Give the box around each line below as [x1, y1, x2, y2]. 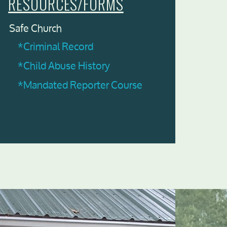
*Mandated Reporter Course [18, 74, 142, 95]
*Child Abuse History [18, 55, 110, 76]
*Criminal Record [18, 36, 93, 57]
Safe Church [9, 18, 62, 39]
